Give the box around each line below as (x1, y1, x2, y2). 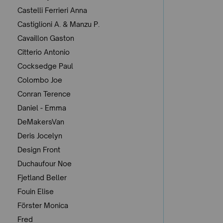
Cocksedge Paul (17, 61, 73, 70)
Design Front (17, 145, 60, 154)
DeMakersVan (17, 117, 64, 126)
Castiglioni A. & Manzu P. (17, 19, 100, 28)
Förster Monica (17, 201, 68, 210)
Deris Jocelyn (17, 131, 62, 140)
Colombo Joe (17, 75, 62, 84)
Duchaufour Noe (17, 159, 72, 168)
